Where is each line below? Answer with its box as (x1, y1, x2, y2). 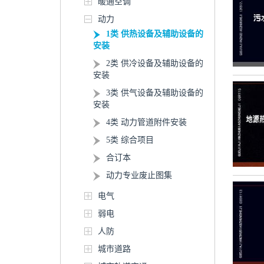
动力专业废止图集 (106, 171, 172, 180)
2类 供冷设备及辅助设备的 (106, 59, 203, 68)
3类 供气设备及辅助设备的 (106, 88, 203, 97)
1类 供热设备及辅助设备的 (106, 29, 203, 38)
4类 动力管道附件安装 (106, 118, 187, 127)
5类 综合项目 (106, 136, 154, 144)
